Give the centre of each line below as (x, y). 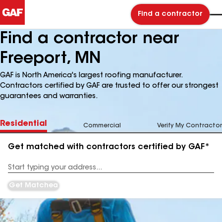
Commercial (102, 126)
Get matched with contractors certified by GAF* (109, 147)
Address (21, 171)
